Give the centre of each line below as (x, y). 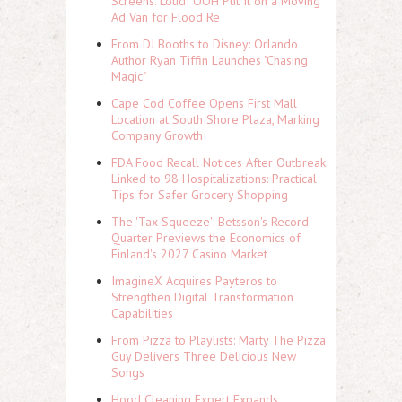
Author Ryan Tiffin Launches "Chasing (210, 61)
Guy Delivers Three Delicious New (204, 357)
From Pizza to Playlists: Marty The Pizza (218, 341)
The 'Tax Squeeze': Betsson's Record (210, 222)
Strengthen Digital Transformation (202, 297)
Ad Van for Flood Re (166, 17)
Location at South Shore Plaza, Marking (215, 120)
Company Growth (157, 136)
